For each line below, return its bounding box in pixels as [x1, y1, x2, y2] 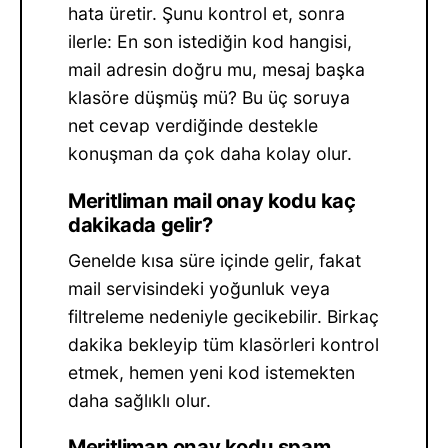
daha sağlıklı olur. [68, 389, 212, 411]
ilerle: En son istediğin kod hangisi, [68, 31, 353, 53]
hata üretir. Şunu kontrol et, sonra [68, 3, 346, 25]
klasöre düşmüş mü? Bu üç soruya [68, 87, 351, 109]
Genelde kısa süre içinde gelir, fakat [68, 249, 362, 271]
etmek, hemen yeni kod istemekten [68, 361, 356, 383]
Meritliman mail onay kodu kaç [68, 188, 356, 213]
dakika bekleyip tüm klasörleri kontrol [68, 333, 380, 355]
